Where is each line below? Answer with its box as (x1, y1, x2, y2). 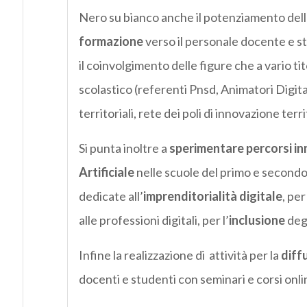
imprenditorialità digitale (143, 188, 282, 204)
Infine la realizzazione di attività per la (78, 247, 281, 263)
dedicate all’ (78, 188, 143, 204)
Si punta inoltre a (78, 140, 169, 156)
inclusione (228, 212, 285, 228)
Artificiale (78, 164, 134, 180)
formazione (78, 34, 143, 49)
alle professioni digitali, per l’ (78, 212, 229, 228)
